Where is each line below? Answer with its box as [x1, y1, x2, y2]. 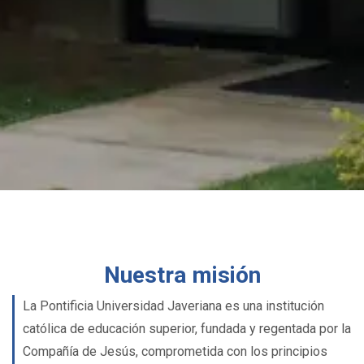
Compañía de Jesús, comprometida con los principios [23, 344, 327, 359]
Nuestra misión [103, 262, 261, 288]
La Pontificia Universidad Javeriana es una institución [23, 298, 324, 314]
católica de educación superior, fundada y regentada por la [23, 321, 351, 336]
